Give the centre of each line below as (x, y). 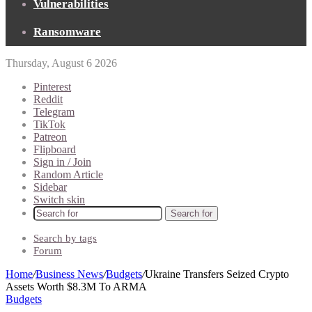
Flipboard (55, 149)
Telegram (54, 112)
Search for (192, 213)
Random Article (68, 174)
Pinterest (52, 87)
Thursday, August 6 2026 (61, 63)
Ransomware (67, 32)
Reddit (48, 99)
